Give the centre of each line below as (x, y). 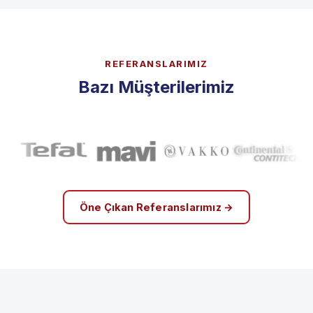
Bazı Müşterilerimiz (156, 106)
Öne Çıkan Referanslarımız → (156, 226)
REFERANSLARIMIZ (156, 82)
